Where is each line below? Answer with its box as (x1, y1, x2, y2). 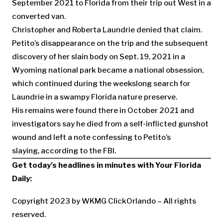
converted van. (12, 12, 66, 21)
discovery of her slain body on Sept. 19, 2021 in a (12, 52, 185, 61)
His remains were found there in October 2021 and (12, 106, 194, 115)
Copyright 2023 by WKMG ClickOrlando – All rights (12, 196, 196, 206)
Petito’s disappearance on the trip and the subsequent (12, 39, 208, 48)
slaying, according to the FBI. (12, 146, 116, 155)
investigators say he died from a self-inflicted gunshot (12, 119, 209, 128)
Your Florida (155, 161, 201, 170)
